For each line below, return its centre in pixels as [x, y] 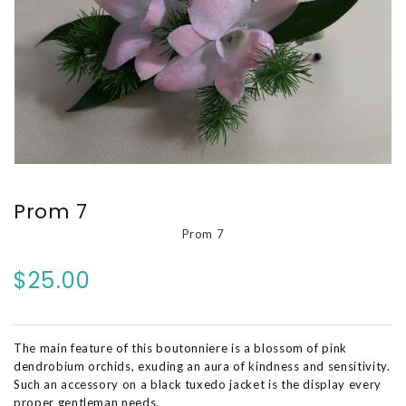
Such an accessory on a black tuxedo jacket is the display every [198, 384]
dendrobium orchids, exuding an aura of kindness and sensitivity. [202, 366]
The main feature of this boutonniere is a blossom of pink [181, 348]
